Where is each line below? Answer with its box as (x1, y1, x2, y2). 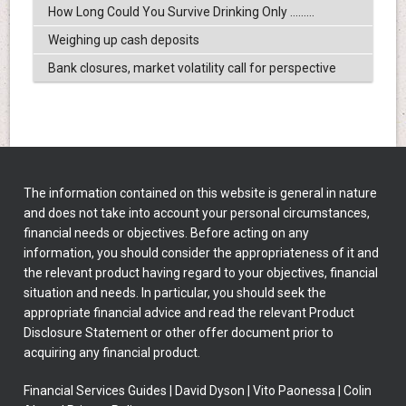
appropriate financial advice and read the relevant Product (24, 305, 355, 321)
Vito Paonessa (253, 383, 339, 399)
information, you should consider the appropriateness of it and (24, 246, 380, 261)
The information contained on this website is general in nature (24, 186, 378, 201)
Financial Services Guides (24, 383, 168, 399)
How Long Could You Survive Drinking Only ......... (47, 5, 314, 20)
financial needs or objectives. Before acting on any (24, 226, 310, 241)
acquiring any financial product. (24, 345, 201, 361)
